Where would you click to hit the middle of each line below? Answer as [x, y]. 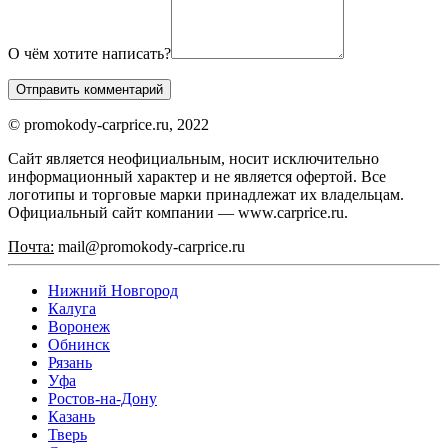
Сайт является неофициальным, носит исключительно [193, 158]
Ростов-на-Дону [102, 398]
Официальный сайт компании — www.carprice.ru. [178, 212]
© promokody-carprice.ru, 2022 [108, 124]
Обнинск [79, 344]
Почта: [31, 246]
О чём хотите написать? [89, 53]
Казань [71, 416]
